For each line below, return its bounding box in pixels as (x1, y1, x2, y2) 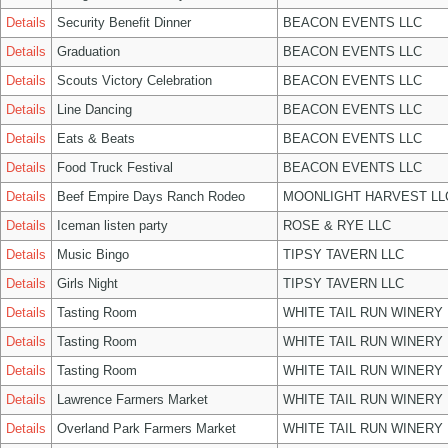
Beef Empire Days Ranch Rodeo (57, 189, 245, 204)
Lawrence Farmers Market (57, 392, 208, 407)
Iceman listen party (57, 218, 168, 233)
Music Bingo (57, 247, 129, 262)
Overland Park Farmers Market (57, 421, 236, 436)
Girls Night (57, 276, 118, 291)
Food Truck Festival (57, 160, 173, 175)
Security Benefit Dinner (57, 15, 191, 30)
